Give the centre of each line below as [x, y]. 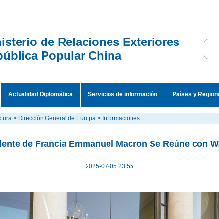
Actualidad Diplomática [41, 94]
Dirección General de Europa [57, 118]
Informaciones [121, 118]
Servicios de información [123, 94]
